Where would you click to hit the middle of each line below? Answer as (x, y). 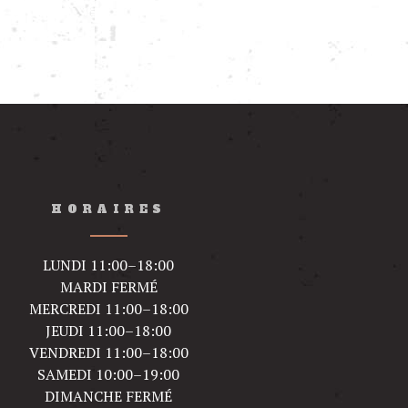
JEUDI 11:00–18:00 (109, 330)
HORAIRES (109, 210)
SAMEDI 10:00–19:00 (109, 374)
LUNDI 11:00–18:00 (109, 265)
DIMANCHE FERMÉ (109, 396)
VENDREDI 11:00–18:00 (108, 352)
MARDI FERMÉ (108, 286)
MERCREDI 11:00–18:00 (108, 308)
